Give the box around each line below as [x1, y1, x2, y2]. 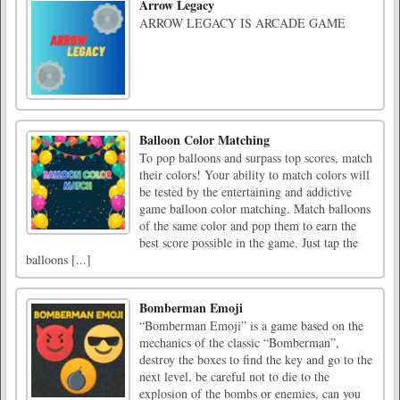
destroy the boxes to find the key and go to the [139, 351, 372, 369]
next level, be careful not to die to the [139, 368, 329, 386]
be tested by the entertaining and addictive [139, 183, 352, 201]
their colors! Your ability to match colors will [139, 166, 370, 184]
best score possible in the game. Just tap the [139, 234, 358, 252]
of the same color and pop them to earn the [139, 217, 356, 235]
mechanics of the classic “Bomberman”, [139, 334, 339, 352]
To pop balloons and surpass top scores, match [139, 149, 372, 167]
